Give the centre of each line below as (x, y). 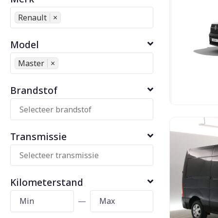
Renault (32, 17)
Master (31, 64)
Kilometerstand (47, 182)
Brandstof (34, 91)
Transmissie (38, 136)
